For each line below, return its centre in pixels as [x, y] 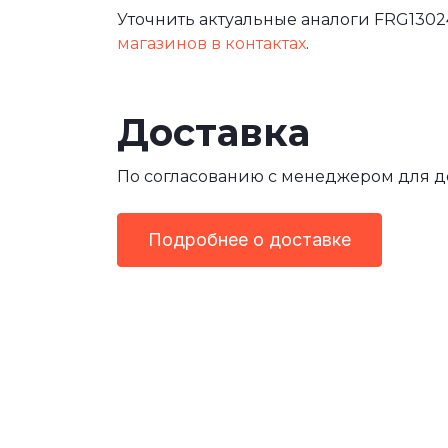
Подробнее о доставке [249, 240]
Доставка [213, 133]
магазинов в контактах [211, 44]
